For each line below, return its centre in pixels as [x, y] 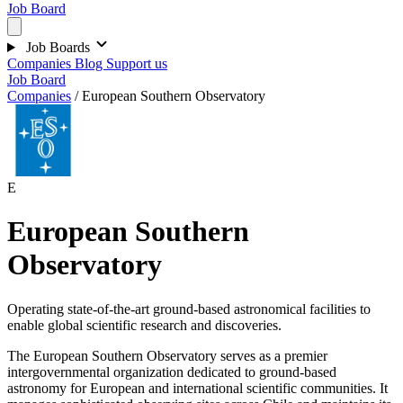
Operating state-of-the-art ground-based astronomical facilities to [189, 309]
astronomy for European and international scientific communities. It [197, 388]
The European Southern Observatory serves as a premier [167, 355]
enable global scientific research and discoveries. [144, 325]
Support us [137, 63]
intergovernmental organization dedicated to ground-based [172, 372]
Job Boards [58, 47]
